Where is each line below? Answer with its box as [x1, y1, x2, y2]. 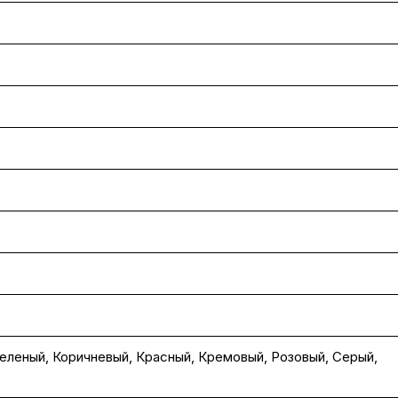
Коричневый [52, 348, 129, 365]
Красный [136, 348, 191, 365]
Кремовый [198, 348, 264, 365]
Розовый [271, 348, 325, 365]
